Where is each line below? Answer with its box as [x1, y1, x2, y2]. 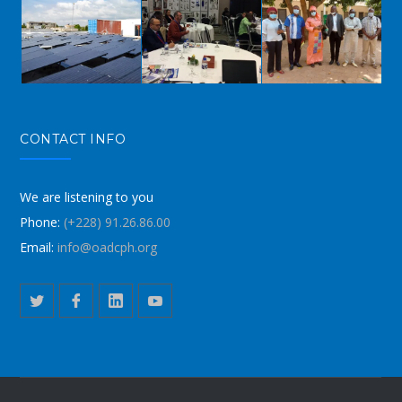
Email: [20, 238, 55, 256]
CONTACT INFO [20, 130, 127, 147]
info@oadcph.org [54, 238, 158, 256]
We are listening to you [20, 188, 154, 205]
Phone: [20, 213, 61, 231]
